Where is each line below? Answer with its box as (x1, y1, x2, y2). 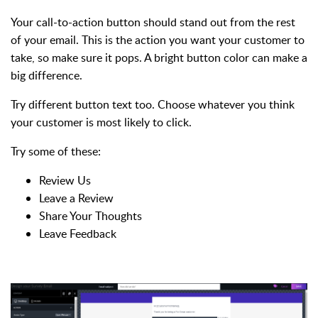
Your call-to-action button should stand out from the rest (11, 13, 295, 30)
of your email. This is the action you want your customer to (11, 31, 305, 48)
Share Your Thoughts (39, 207, 142, 224)
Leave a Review (39, 190, 114, 206)
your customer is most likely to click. (11, 114, 192, 130)
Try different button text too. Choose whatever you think (11, 96, 295, 112)
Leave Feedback (39, 225, 116, 241)
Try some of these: (11, 143, 101, 159)
